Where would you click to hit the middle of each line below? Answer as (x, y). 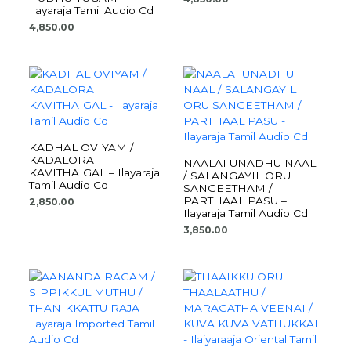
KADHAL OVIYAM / (82, 147)
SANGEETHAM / (228, 188)
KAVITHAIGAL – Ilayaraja (95, 172)
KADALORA (62, 159)
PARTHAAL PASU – (235, 200)
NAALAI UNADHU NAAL (250, 163)
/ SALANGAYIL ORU (237, 175)
